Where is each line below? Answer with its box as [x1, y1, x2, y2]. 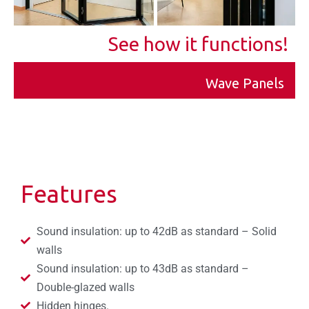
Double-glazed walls [36, 280, 134, 294]
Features [21, 179, 117, 208]
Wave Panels [206, 74, 284, 91]
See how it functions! [108, 32, 288, 54]
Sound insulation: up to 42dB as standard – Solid [36, 224, 277, 238]
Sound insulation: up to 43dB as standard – [36, 261, 249, 275]
